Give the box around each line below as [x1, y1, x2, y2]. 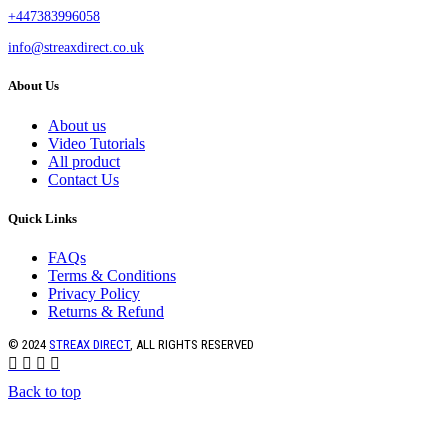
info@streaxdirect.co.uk [8, 40, 144, 56]
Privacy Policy [48, 285, 140, 302]
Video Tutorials [48, 134, 145, 152]
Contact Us [48, 170, 119, 188]
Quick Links [8, 210, 77, 226]
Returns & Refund [48, 303, 164, 320]
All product [48, 152, 120, 170]
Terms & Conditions [48, 267, 176, 284]
